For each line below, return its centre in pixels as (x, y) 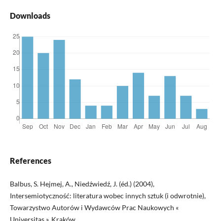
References (30, 161)
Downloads (30, 16)
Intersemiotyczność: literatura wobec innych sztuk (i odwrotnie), (108, 196)
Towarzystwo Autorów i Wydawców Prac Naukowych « (94, 208)
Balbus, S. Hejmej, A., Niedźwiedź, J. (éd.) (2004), (82, 184)
